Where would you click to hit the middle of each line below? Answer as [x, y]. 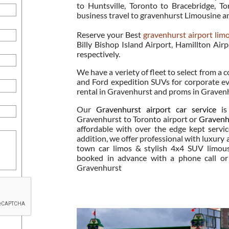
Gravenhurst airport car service [156, 109]
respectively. [98, 54]
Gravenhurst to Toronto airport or [138, 119]
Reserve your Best [110, 35]
